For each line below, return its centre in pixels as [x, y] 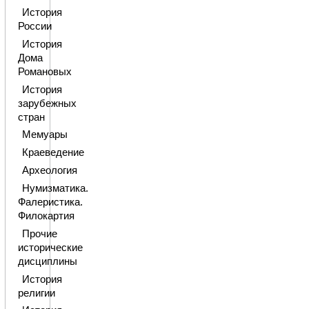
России [34, 26]
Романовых [44, 71]
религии [36, 293]
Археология [49, 171]
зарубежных [47, 103]
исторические [50, 247]
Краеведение [53, 153]
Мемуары [44, 135]
